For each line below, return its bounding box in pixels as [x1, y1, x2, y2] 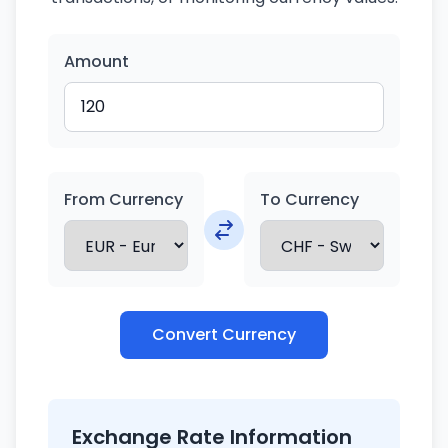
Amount [64, 50, 129, 73]
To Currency [260, 188, 359, 211]
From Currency [64, 188, 183, 211]
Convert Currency [152, 323, 296, 346]
